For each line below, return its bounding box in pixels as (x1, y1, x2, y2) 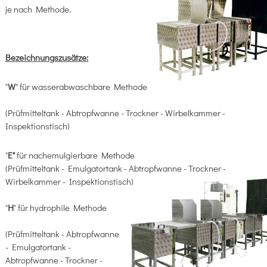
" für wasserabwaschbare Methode (15, 80, 147, 93)
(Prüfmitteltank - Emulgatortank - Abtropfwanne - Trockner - (5, 162, 226, 175)
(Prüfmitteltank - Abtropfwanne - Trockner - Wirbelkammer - (5, 107, 225, 119)
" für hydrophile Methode (13, 201, 119, 214)
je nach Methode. (5, 3, 73, 15)
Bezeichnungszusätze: (5, 51, 88, 64)
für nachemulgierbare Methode (14, 149, 162, 162)
